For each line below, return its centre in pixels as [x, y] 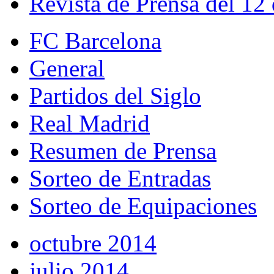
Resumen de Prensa [123, 151]
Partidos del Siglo [115, 96]
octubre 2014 [93, 243]
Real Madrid [90, 124]
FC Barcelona [95, 41]
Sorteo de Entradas [120, 179]
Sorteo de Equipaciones [143, 206]
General [67, 68]
